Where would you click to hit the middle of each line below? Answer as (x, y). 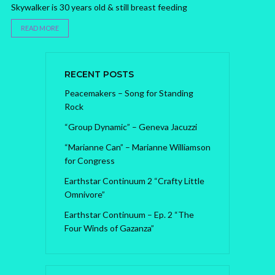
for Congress (90, 161)
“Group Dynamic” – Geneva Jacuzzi (131, 127)
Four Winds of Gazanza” (109, 228)
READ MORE (40, 28)
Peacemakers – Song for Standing (129, 93)
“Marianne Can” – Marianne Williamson (137, 147)
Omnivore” (85, 195)
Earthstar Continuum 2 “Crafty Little (134, 181)
